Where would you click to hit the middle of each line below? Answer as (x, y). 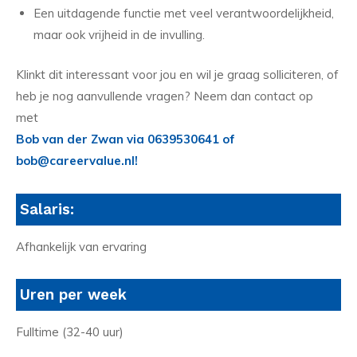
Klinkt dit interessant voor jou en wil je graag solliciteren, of (177, 74)
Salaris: (47, 209)
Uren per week (73, 295)
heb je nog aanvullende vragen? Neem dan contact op (165, 96)
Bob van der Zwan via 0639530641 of (126, 139)
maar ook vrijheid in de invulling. (119, 34)
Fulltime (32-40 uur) (70, 332)
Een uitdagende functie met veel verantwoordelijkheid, (184, 13)
